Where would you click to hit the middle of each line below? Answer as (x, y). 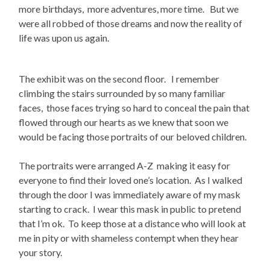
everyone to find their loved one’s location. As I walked (131, 180)
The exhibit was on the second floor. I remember (119, 79)
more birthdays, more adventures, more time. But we (129, 9)
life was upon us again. (66, 38)
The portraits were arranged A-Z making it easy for (125, 166)
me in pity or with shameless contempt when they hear (129, 238)
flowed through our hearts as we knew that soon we (124, 122)
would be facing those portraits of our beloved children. (135, 137)
